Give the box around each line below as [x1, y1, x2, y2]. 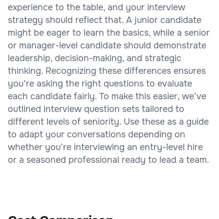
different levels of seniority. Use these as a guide [8, 116, 209, 127]
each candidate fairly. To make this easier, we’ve [8, 90, 206, 102]
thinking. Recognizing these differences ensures [8, 65, 206, 76]
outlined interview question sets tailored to [8, 103, 184, 114]
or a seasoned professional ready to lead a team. [8, 154, 209, 165]
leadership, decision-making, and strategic [8, 52, 181, 64]
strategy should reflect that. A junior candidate [8, 14, 201, 25]
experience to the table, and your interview [8, 1, 185, 13]
